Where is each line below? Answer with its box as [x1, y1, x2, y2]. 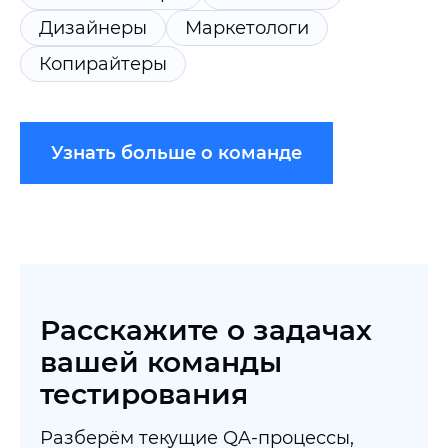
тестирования [40, 377, 248, 411]
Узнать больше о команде [51, 142, 302, 164]
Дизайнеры [39, 17, 147, 39]
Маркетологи [185, 17, 309, 39]
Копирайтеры [39, 53, 167, 75]
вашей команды [40, 345, 282, 379]
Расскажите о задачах [40, 313, 372, 347]
